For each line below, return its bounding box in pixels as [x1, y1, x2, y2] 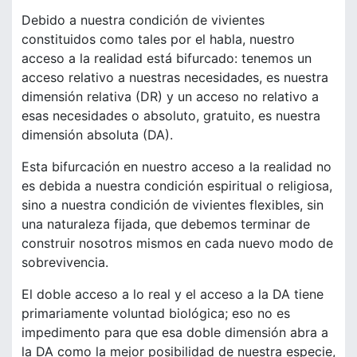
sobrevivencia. [22, 254, 108, 271]
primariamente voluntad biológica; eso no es [22, 305, 290, 322]
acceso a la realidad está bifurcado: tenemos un [22, 50, 312, 67]
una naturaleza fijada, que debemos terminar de [22, 216, 310, 233]
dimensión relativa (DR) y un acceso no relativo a [22, 88, 319, 105]
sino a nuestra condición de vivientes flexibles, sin [22, 197, 324, 214]
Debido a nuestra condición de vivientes [22, 12, 265, 29]
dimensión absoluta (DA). [22, 127, 173, 143]
